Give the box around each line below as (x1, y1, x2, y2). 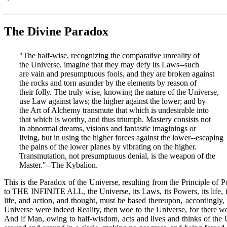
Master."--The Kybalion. (19, 161, 98, 170)
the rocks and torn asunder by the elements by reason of (19, 79, 197, 88)
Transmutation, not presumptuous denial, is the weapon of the (19, 152, 215, 161)
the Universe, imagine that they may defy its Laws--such (19, 60, 199, 69)
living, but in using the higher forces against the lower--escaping (19, 133, 223, 142)
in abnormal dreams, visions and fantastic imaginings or (19, 124, 196, 133)
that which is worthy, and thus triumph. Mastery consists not (19, 115, 211, 124)
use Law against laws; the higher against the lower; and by (19, 97, 206, 106)
